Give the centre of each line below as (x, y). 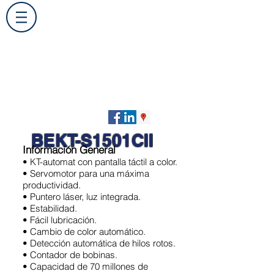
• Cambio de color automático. (84, 231)
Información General (71, 150)
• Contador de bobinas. (70, 255)
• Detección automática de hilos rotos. (99, 243)
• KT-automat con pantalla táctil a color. (100, 162)
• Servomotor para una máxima (86, 173)
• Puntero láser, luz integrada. (82, 197)
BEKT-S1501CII (92, 140)
